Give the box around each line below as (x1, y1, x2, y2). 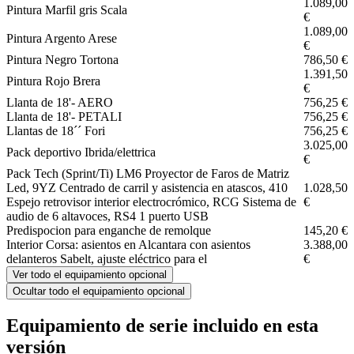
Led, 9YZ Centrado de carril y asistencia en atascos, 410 (6, 180, 288, 194)
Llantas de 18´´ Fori (6, 123, 105, 137)
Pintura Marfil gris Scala (6, 2, 127, 17)
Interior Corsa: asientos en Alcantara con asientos (6, 237, 250, 251)
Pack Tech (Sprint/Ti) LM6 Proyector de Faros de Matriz (6, 166, 289, 180)
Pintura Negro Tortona (6, 52, 119, 66)
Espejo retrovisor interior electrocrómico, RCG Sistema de (6, 194, 296, 209)
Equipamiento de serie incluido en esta (6, 314, 318, 336)
